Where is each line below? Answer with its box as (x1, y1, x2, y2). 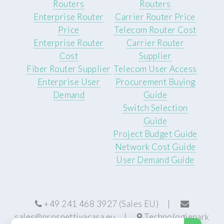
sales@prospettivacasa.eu (14, 211, 115, 222)
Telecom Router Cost (114, 24, 196, 35)
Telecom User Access (113, 63, 197, 74)
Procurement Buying (115, 76, 195, 87)
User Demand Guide (116, 154, 194, 165)
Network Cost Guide (114, 141, 196, 152)
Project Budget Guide (113, 128, 197, 139)
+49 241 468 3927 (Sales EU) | (42, 198, 180, 209)
